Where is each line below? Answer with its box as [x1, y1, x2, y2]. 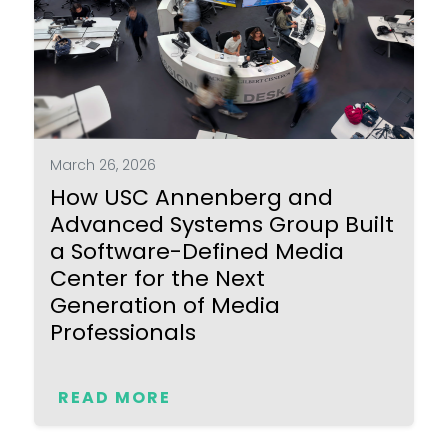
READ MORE [58, 386, 172, 410]
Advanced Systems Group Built [50, 209, 395, 241]
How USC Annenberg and [50, 182, 334, 214]
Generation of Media [50, 290, 281, 322]
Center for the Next [50, 263, 266, 295]
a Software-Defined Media [50, 236, 345, 268]
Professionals [50, 317, 197, 349]
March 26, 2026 [50, 155, 157, 176]
